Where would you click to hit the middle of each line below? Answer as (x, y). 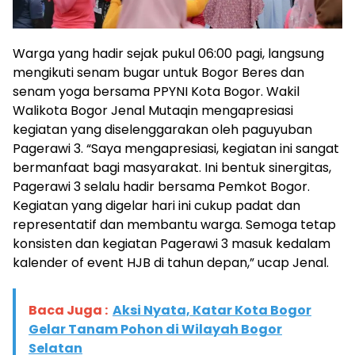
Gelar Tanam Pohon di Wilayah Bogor (155, 329)
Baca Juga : (68, 310)
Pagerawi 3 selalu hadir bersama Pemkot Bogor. (161, 186)
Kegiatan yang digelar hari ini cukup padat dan (157, 205)
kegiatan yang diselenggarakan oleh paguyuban (162, 129)
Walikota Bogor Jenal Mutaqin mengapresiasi (153, 110)
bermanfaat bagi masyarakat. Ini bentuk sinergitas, (172, 167)
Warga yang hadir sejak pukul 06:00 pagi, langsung (168, 53)
